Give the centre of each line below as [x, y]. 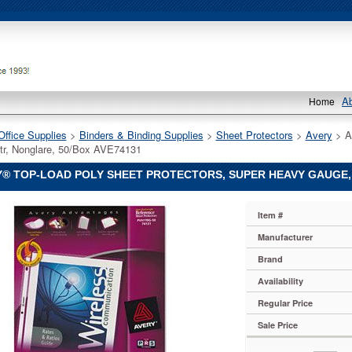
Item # [271, 215]
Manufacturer [286, 237]
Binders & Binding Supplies [141, 135]
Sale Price [278, 325]
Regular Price [286, 303]
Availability [281, 281]
